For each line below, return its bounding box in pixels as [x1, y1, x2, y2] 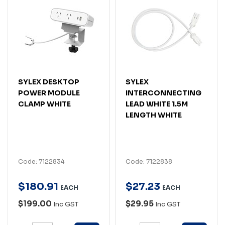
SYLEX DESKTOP [18, 77, 79, 86]
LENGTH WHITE [126, 110, 182, 120]
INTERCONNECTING [126, 88, 201, 97]
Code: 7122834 [18, 157, 64, 165]
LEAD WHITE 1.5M [126, 99, 188, 108]
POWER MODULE [18, 88, 80, 97]
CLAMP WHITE [18, 99, 71, 108]
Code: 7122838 [126, 157, 172, 165]
